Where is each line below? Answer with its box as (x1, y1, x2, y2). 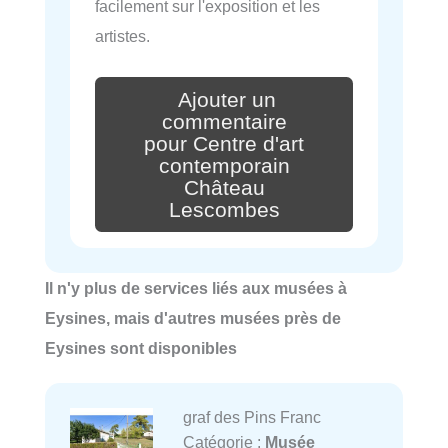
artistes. (95, 27, 150, 46)
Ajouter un (178, 88, 276, 113)
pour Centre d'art (144, 131, 304, 156)
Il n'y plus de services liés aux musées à (45, 279, 347, 298)
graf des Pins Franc (182, 408, 321, 427)
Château (183, 175, 265, 200)
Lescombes (168, 197, 280, 222)
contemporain (158, 153, 290, 178)
